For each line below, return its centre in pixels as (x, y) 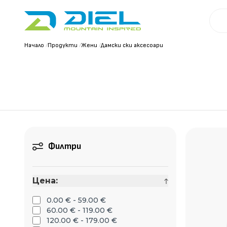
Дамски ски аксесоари (132, 45)
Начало (34, 45)
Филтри (65, 146)
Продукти (63, 45)
